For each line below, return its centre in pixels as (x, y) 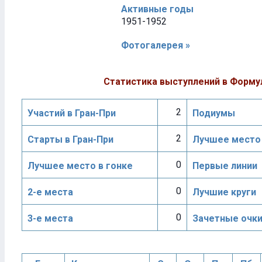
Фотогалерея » (156, 45)
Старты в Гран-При (70, 139)
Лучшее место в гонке (80, 166)
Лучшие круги (224, 192)
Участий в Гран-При (72, 113)
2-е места (50, 192)
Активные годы (157, 9)
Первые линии (225, 166)
